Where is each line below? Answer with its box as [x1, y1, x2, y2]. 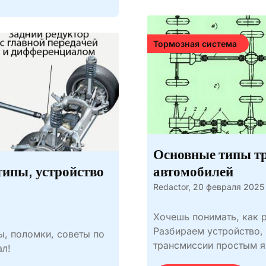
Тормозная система [153, 39, 237, 49]
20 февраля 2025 [192, 182, 264, 192]
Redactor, [153, 182, 191, 192]
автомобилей [153, 164, 233, 179]
